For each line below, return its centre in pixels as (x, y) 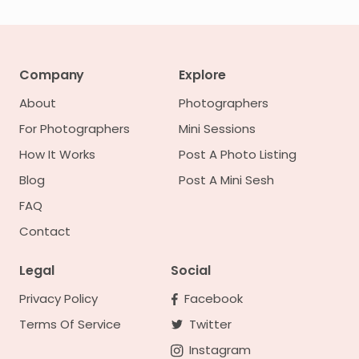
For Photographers (75, 129)
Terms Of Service (70, 324)
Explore (203, 75)
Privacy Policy (58, 298)
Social (191, 270)
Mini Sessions (217, 129)
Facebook (214, 298)
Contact (45, 231)
